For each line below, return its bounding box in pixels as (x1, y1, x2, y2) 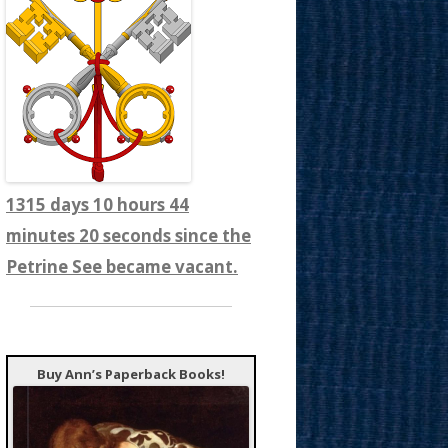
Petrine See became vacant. (6, 255, 238, 278)
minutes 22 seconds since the (6, 224, 251, 247)
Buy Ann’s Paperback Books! (37, 365, 225, 383)
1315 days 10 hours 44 (6, 193, 189, 216)
